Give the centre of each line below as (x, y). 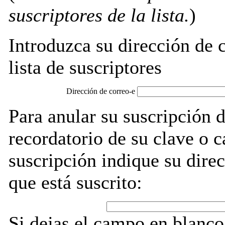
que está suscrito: (75, 182)
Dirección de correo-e (102, 91)
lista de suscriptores (85, 67)
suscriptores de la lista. (99, 15)
